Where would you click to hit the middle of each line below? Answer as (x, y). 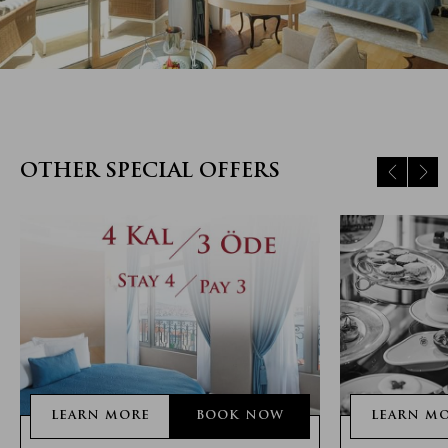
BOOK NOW (240, 416)
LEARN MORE (100, 416)
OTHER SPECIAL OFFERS (150, 172)
